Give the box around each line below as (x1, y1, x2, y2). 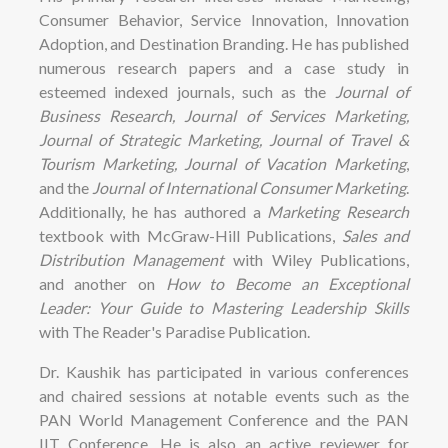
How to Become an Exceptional (165, 273, 410, 293)
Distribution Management (38, 249, 225, 269)
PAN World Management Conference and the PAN (38, 409, 410, 429)
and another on (38, 273, 166, 293)
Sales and (341, 225, 410, 245)
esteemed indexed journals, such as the (38, 81, 335, 101)
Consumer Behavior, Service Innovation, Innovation (38, 9, 410, 29)
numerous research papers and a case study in (38, 57, 410, 77)
